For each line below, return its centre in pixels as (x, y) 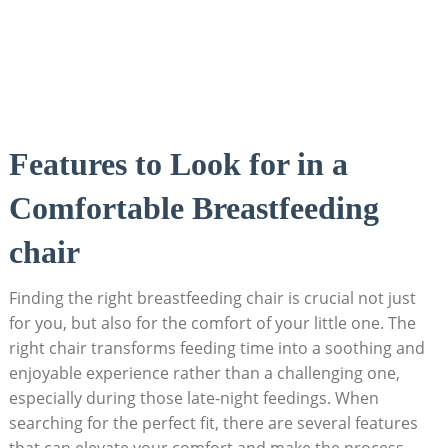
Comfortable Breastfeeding (193, 207)
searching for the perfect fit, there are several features (213, 422)
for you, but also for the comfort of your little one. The (212, 322)
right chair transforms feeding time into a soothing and (216, 347)
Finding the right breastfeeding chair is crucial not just (212, 297)
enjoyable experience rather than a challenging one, (204, 372)
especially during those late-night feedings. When (193, 397)
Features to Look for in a (178, 163)
